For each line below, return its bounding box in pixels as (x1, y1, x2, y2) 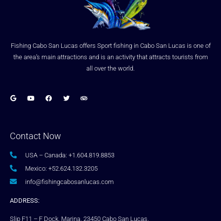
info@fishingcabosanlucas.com (25, 178, 114, 185)
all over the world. (86, 64, 135, 72)
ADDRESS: (10, 196, 39, 204)
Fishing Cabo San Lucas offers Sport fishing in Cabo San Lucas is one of (10, 41, 211, 49)
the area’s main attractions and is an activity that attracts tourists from (13, 53, 208, 61)
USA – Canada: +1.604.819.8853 (25, 151, 114, 159)
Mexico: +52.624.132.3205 (25, 164, 98, 172)
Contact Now (10, 130, 61, 141)
